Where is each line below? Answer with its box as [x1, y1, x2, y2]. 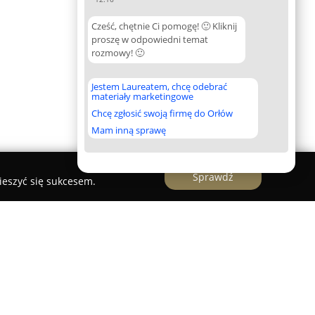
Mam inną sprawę [91, 124, 166, 136]
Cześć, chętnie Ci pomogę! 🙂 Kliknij [91, 20, 237, 32]
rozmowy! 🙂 [91, 46, 144, 59]
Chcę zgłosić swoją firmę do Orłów [91, 107, 233, 120]
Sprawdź [193, 169, 233, 184]
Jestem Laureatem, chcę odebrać [91, 80, 227, 93]
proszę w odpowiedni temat [91, 33, 208, 46]
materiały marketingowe [91, 90, 193, 103]
